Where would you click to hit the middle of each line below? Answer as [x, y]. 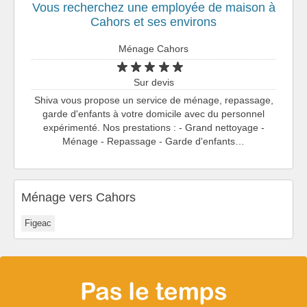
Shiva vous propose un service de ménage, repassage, [153, 100]
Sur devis [153, 82]
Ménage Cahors [153, 48]
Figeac [38, 223]
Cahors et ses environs [153, 22]
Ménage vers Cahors [78, 197]
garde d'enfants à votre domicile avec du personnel [153, 113]
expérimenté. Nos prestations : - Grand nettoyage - [153, 127]
